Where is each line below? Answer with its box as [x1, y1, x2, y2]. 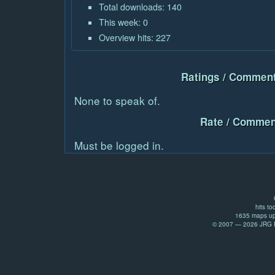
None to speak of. [74, 93, 160, 108]
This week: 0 [99, 16, 148, 28]
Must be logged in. [74, 137, 164, 153]
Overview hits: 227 [99, 31, 171, 44]
